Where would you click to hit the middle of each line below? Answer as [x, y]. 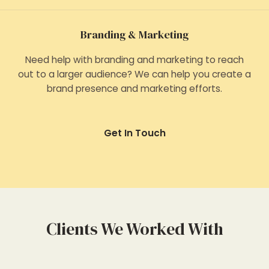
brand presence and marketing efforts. [134, 89]
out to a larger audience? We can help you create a [134, 74]
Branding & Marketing [134, 35]
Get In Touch [134, 133]
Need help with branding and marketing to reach [134, 60]
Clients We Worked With [134, 229]
